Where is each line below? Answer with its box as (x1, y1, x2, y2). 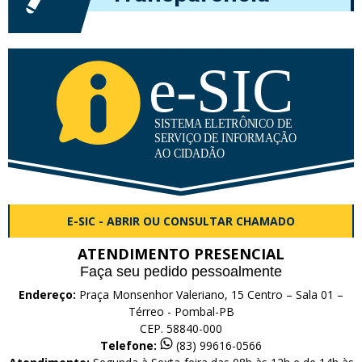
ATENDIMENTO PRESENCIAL (78, 243, 284, 263)
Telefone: (100, 337, 157, 353)
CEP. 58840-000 (140, 320, 222, 336)
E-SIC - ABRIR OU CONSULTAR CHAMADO (67, 213, 295, 229)
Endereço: (19, 286, 76, 302)
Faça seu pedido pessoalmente (80, 263, 282, 280)
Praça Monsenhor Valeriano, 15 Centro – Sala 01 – (76, 286, 343, 302)
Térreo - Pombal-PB (128, 303, 234, 319)
